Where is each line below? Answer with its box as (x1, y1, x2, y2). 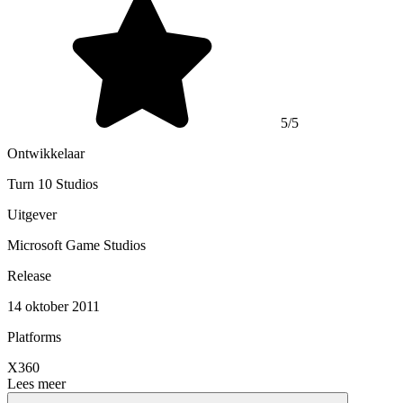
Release (7, 267, 51, 283)
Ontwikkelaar (7, 145, 85, 161)
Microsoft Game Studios (7, 237, 146, 253)
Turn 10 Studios (7, 175, 98, 192)
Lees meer (7, 375, 66, 391)
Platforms (7, 328, 61, 345)
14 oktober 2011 (7, 298, 100, 314)
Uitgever (7, 206, 57, 222)
